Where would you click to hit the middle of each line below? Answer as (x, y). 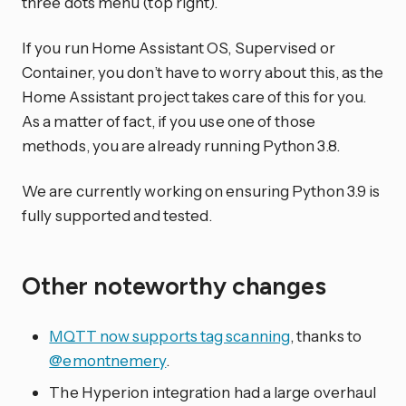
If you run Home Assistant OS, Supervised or (179, 48)
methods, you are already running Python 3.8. (181, 146)
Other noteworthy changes (177, 286)
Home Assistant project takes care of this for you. (194, 97)
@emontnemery (108, 361)
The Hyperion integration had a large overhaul (213, 392)
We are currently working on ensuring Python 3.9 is (201, 191)
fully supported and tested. (117, 216)
